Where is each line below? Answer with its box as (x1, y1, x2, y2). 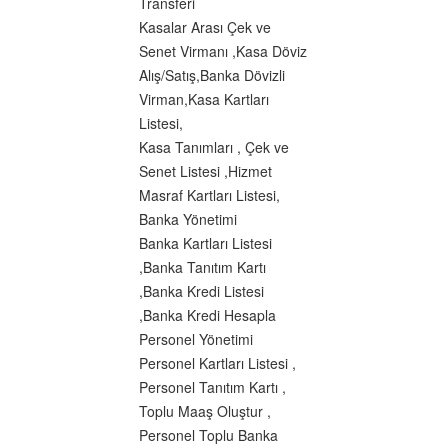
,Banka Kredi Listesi (139, 281, 264, 302)
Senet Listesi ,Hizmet (139, 161, 272, 182)
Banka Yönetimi (139, 209, 237, 230)
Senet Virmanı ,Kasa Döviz (139, 41, 307, 62)
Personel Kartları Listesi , (139, 353, 296, 374)
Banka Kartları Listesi (139, 233, 272, 254)
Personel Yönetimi (139, 329, 253, 350)
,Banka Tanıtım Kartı (139, 257, 266, 278)
